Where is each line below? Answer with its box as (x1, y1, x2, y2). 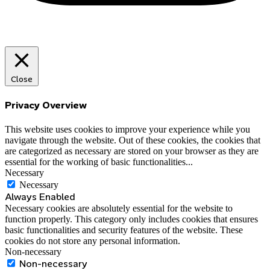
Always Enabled (5, 190, 75, 204)
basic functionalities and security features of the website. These (5, 225, 243, 236)
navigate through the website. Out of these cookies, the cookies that (5, 135, 260, 146)
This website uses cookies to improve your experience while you (5, 124, 250, 135)
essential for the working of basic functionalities (5, 157, 186, 168)
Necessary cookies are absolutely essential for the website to (5, 203, 233, 214)
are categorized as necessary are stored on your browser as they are (5, 146, 259, 157)
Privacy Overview (5, 99, 87, 112)
